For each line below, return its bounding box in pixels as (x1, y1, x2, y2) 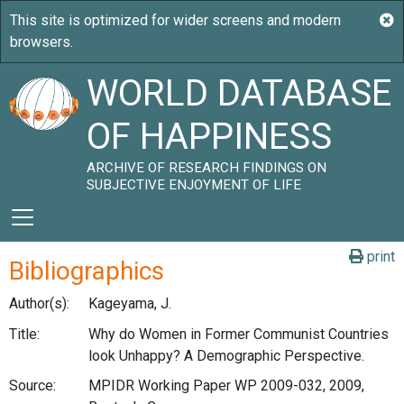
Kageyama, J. (88, 295, 171, 312)
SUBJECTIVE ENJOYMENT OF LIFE (87, 177, 302, 193)
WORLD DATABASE (87, 72, 392, 115)
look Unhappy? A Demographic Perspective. (88, 346, 364, 364)
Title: (9, 325, 40, 343)
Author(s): (9, 295, 69, 312)
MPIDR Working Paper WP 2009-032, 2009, (88, 377, 364, 395)
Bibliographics (9, 256, 164, 286)
